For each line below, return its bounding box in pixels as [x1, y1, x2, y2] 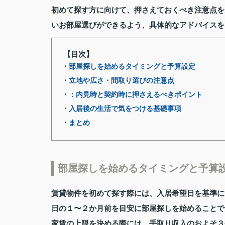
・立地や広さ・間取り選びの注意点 [62, 77, 174, 85]
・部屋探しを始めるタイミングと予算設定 [62, 63, 195, 71]
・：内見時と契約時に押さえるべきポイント [62, 91, 202, 99]
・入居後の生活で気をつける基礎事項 [62, 105, 181, 113]
